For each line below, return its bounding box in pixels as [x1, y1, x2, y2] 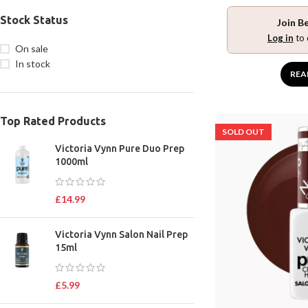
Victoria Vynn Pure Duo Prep [55, 143, 184, 154]
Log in [267, 32, 294, 43]
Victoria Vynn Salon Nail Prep [55, 229, 188, 240]
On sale [15, 43, 48, 54]
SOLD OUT [221, 126, 265, 137]
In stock [15, 58, 50, 69]
